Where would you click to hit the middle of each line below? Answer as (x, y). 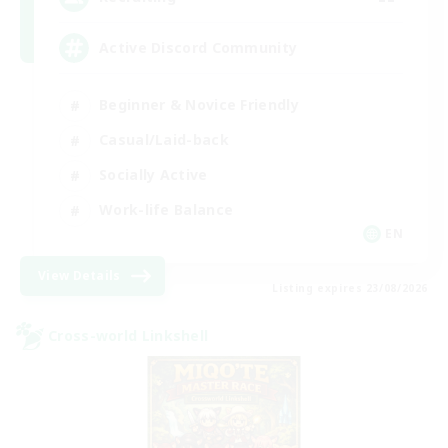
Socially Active (153, 175)
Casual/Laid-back (164, 140)
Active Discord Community (198, 48)
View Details (79, 275)
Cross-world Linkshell (128, 336)
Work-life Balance (166, 210)
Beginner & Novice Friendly (199, 105)
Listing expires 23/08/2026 (350, 287)
